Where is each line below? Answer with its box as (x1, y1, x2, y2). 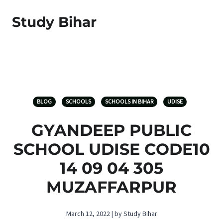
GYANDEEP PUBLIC (31, 120, 192, 140)
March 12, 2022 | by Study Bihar (66, 209, 157, 219)
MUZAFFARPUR (46, 177, 177, 197)
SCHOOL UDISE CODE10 (13, 139, 210, 159)
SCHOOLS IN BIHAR (105, 98, 153, 106)
